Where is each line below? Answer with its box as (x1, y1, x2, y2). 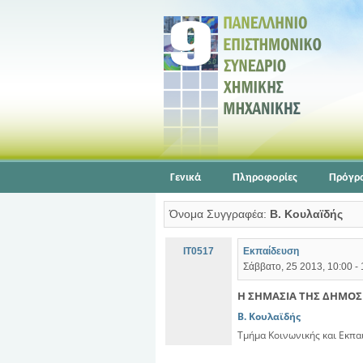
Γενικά (170, 172, 201, 184)
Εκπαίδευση (243, 246, 299, 257)
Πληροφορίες (233, 172, 297, 184)
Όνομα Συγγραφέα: (169, 207, 270, 220)
